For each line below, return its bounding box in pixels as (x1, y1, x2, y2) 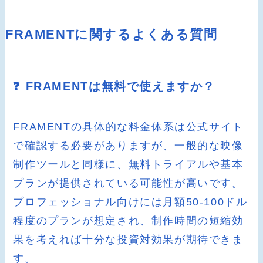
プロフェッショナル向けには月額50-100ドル (13, 195, 248, 208)
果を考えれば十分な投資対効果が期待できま (13, 233, 244, 245)
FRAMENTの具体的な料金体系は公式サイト (13, 120, 244, 133)
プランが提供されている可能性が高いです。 (13, 177, 244, 189)
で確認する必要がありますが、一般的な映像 (13, 139, 244, 151)
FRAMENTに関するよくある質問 (5, 28, 218, 42)
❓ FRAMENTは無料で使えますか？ (13, 79, 216, 93)
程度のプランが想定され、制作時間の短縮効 (13, 214, 244, 227)
